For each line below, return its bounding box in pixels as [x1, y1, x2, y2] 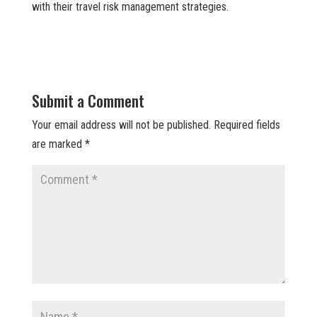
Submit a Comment [31, 89, 144, 113]
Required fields [213, 118, 280, 132]
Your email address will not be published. [31, 118, 211, 132]
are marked [31, 137, 85, 151]
